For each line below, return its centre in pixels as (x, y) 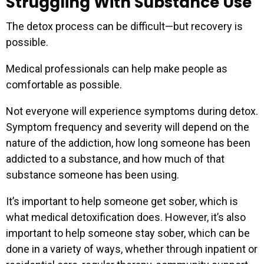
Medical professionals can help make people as (117, 68)
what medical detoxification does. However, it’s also (126, 217)
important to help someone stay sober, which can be (128, 233)
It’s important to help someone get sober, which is (122, 201)
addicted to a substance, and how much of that (115, 159)
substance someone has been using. (93, 174)
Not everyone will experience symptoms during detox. (132, 111)
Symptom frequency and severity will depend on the (128, 127)
